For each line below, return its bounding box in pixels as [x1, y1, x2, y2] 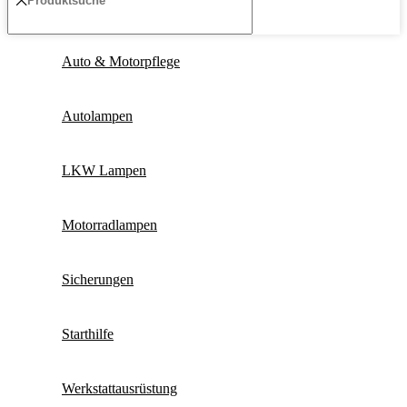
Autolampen [62, 108, 133, 124]
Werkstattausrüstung [62, 381, 177, 397]
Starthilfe [62, 326, 114, 342]
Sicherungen [62, 272, 134, 288]
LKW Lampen [62, 163, 146, 179]
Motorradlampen [62, 217, 157, 233]
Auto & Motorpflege [62, 54, 180, 70]
